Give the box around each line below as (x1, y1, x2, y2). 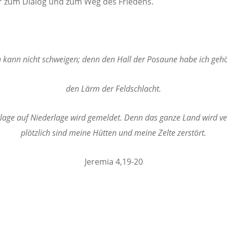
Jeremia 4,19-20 (84, 156, 143, 167)
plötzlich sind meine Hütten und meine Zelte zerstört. (21, 127, 206, 138)
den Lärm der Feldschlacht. (66, 83, 161, 94)
